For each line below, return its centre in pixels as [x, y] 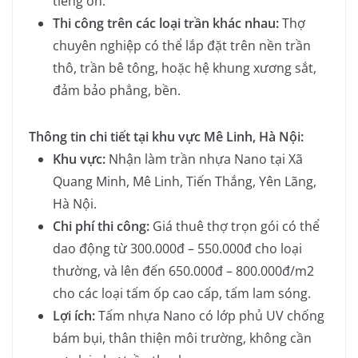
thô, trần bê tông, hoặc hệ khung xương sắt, [185, 68]
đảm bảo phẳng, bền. [117, 90]
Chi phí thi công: [101, 226]
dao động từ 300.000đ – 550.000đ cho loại [177, 248]
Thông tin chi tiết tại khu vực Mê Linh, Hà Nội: [166, 136]
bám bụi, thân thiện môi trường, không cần [182, 338]
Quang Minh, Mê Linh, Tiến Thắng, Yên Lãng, [185, 181]
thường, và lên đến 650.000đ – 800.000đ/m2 [183, 270]
